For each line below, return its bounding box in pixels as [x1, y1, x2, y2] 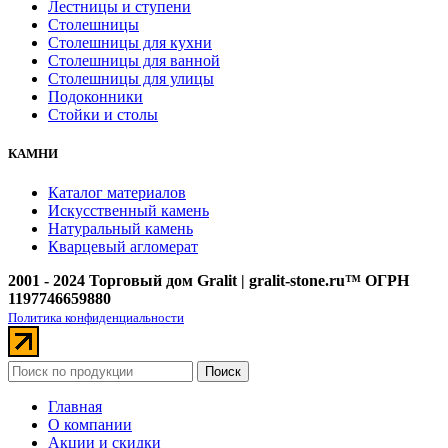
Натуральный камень [48, 220, 193, 238]
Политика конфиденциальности [8, 310, 184, 326]
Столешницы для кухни [48, 34, 212, 52]
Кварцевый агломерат [48, 238, 198, 256]
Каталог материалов [48, 184, 186, 202]
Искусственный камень [48, 202, 209, 220]
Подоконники [48, 88, 143, 106]
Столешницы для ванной [48, 52, 220, 70]
